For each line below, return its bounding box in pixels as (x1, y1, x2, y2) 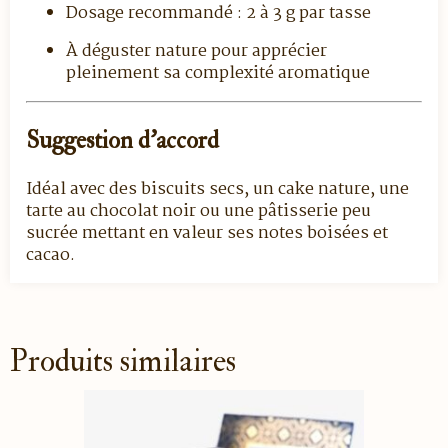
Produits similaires (10, 341, 236, 381)
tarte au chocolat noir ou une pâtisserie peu (26, 197, 371, 225)
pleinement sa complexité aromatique (66, 59, 370, 87)
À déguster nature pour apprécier (66, 37, 327, 65)
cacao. (26, 241, 75, 269)
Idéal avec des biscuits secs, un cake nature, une (26, 175, 409, 203)
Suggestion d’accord (26, 124, 219, 156)
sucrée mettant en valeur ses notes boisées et (26, 219, 388, 247)
